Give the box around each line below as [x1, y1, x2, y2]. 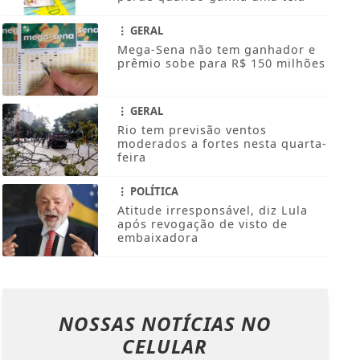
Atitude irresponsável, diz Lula [117, 202, 308, 219]
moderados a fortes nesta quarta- [117, 136, 327, 152]
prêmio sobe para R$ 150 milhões [117, 55, 325, 72]
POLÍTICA [127, 184, 178, 199]
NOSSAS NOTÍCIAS [58, 310, 241, 337]
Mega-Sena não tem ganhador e [117, 42, 316, 58]
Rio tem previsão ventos [117, 122, 267, 138]
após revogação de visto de [117, 216, 288, 232]
